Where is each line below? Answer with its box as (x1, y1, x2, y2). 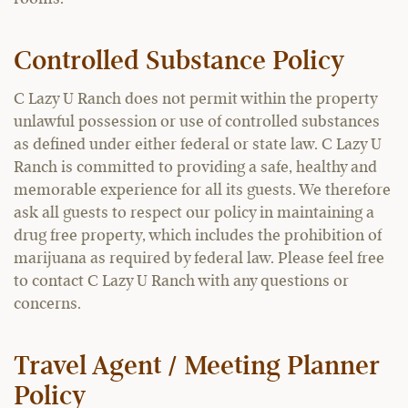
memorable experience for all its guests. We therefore (14, 182, 391, 199)
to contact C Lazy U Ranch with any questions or (14, 273, 349, 290)
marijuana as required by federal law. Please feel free (14, 250, 384, 267)
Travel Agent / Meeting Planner (14, 353, 379, 381)
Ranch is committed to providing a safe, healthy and (14, 159, 377, 176)
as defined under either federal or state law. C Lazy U (14, 137, 382, 153)
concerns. (14, 296, 81, 312)
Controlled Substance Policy (14, 47, 344, 76)
